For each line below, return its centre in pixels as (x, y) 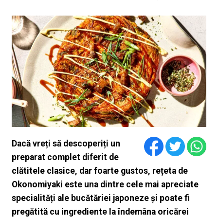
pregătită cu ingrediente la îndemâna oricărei (100, 212)
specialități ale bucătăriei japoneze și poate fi (100, 198)
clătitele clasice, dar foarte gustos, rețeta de (100, 171)
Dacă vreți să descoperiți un (66, 144)
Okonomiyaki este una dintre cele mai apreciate (105, 185)
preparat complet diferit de (65, 157)
